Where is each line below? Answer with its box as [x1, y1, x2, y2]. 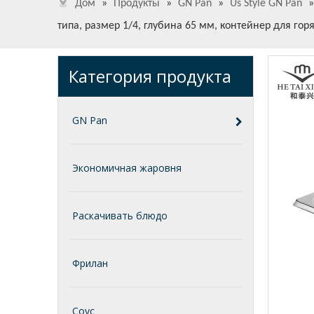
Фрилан [72, 257, 108, 270]
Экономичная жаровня [72, 161, 182, 175]
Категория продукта [69, 64, 231, 88]
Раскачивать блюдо [72, 209, 168, 222]
